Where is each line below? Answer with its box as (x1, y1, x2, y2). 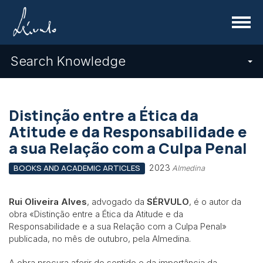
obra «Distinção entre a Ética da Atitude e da (9, 208, 183, 220)
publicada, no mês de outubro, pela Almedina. (9, 232, 191, 244)
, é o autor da (189, 195, 241, 207)
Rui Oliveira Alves (9, 195, 87, 207)
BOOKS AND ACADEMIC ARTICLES (13, 163, 140, 173)
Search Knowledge (11, 53, 126, 69)
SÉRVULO (147, 195, 189, 207)
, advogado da (87, 195, 147, 207)
